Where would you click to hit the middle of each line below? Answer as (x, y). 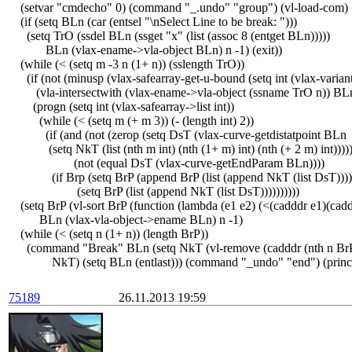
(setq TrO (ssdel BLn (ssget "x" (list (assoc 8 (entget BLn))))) (172, 36)
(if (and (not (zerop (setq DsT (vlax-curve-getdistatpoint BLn (180, 135)
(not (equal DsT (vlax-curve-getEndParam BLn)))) (169, 163)
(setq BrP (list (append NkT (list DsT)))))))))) (157, 191)
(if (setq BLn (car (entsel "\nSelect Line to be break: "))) (156, 22)
